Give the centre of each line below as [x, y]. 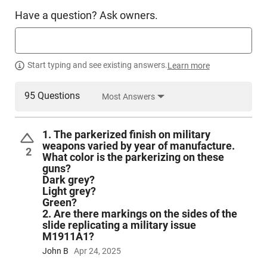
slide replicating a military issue [119, 225]
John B [55, 251]
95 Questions [52, 95]
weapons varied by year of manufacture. [138, 145]
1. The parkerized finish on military [126, 134]
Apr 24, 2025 [97, 251]
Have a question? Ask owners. [86, 15]
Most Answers [128, 96]
